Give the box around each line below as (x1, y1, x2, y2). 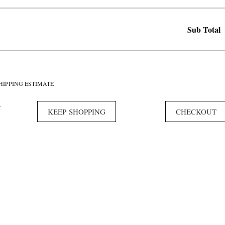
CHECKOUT (176, 106, 216, 117)
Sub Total (187, 24, 220, 35)
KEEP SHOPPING (48, 106, 105, 117)
